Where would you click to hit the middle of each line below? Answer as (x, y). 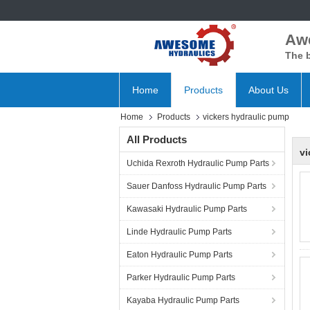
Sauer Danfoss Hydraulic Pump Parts (197, 186)
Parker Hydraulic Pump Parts (181, 277)
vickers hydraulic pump (246, 117)
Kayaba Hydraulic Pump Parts (183, 300)
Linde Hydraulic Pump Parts (179, 232)
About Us (268, 90)
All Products (157, 139)
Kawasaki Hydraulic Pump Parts (187, 209)
